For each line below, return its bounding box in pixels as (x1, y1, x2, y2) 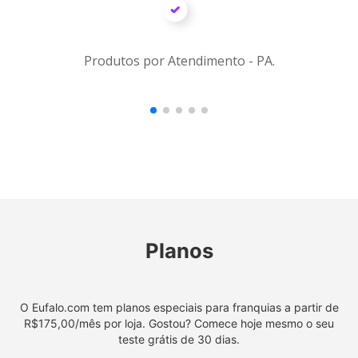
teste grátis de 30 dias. (118, 332, 240, 346)
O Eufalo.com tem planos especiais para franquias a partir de (19, 300, 339, 314)
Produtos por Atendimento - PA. (83, 52, 275, 70)
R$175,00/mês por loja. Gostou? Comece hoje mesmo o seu (24, 316, 334, 330)
